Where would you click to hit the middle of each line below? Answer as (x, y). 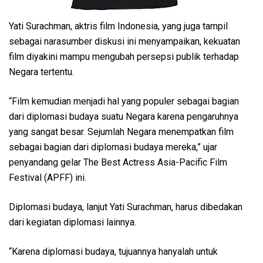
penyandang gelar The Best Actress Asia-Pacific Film (118, 162)
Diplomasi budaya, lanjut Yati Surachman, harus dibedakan (126, 207)
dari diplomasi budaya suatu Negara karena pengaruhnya (124, 116)
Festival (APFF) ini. (48, 177)
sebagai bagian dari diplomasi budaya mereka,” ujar (113, 147)
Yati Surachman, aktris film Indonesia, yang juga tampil (118, 26)
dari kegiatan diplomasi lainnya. (74, 222)
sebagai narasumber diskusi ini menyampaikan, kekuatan (124, 41)
